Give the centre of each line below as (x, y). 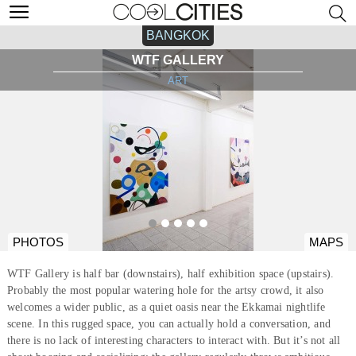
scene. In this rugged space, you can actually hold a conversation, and (168, 323)
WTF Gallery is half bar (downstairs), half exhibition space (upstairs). (170, 273)
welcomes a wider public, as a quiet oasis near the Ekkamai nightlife (166, 307)
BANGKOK (178, 35)
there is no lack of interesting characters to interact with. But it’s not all (174, 340)
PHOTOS (38, 242)
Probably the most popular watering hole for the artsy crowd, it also (165, 290)
